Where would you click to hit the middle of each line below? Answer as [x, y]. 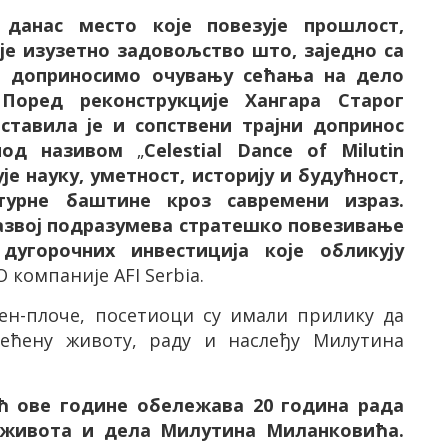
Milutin [372, 150]
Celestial [183, 150]
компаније [61, 275]
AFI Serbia [157, 275]
